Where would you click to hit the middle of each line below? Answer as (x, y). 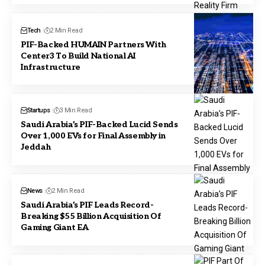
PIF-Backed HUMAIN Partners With (93, 44)
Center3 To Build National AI (78, 56)
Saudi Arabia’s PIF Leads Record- (87, 205)
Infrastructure (51, 67)
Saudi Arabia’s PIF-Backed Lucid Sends (99, 125)
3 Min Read (76, 111)
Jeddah (36, 147)
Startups (38, 111)
